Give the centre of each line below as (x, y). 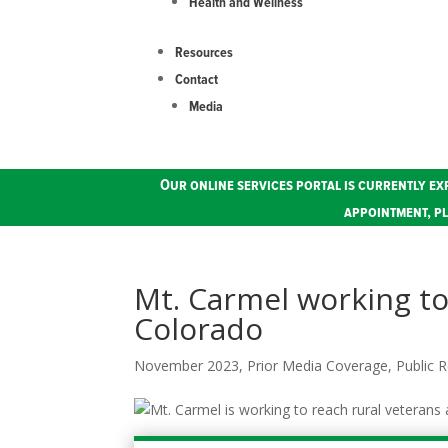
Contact (197, 79)
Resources (204, 52)
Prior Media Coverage (318, 365)
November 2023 (187, 365)
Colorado (199, 328)
